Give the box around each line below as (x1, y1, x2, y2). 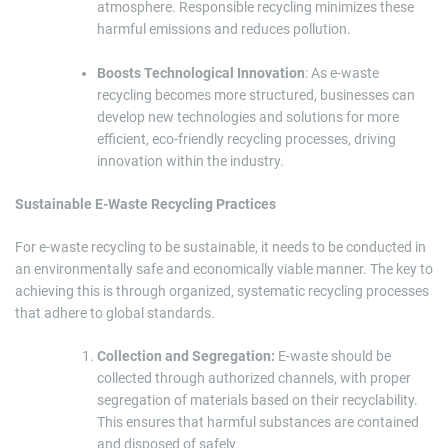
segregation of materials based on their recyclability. (97, 392, 418, 409)
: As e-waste (305, 65, 379, 82)
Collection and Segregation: (97, 348, 275, 365)
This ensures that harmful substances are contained (97, 414, 419, 431)
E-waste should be (275, 348, 391, 365)
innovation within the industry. (97, 153, 284, 170)
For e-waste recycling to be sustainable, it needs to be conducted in (15, 239, 426, 256)
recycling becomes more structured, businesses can (97, 87, 415, 104)
